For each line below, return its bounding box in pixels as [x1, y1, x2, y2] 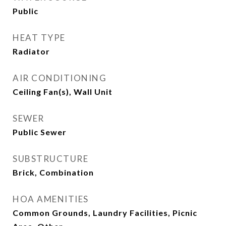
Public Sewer [13, 127, 67, 137]
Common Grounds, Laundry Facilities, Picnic [13, 208, 197, 217]
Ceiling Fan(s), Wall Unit [13, 87, 112, 96]
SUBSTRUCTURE [13, 153, 88, 164]
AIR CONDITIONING [13, 73, 106, 83]
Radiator [13, 46, 50, 56]
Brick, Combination [13, 167, 94, 177]
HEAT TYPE [13, 32, 66, 43]
